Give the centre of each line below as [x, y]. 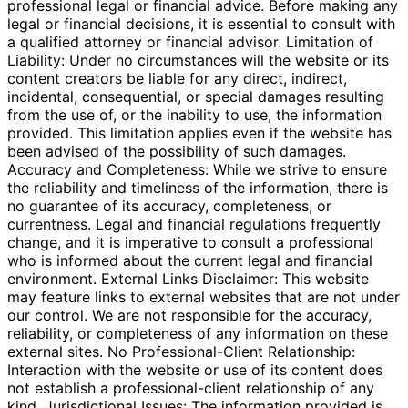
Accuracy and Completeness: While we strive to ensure [197, 170]
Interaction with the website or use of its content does [195, 370]
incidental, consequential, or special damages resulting [196, 97]
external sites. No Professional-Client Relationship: [181, 352]
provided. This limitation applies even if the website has [199, 133]
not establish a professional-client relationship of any [191, 388]
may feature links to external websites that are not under [204, 297]
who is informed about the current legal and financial [190, 261]
